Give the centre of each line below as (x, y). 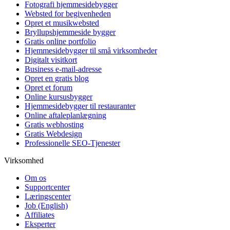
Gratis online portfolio (60, 42)
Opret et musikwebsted (62, 23)
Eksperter (40, 224)
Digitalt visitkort (51, 60)
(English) (53, 206)
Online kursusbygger (59, 97)
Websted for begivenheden (68, 14)
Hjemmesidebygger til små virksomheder (91, 51)
